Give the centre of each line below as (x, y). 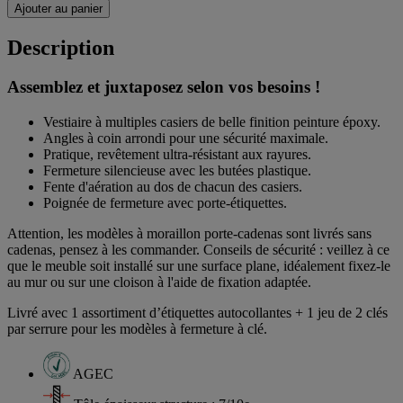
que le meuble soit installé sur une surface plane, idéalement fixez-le (199, 266)
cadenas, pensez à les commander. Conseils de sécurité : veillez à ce (198, 250)
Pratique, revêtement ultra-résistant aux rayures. (177, 155)
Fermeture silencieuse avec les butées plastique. (177, 171)
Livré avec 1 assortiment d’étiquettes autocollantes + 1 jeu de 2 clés (197, 313)
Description (61, 47)
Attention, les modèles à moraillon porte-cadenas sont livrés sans (189, 234)
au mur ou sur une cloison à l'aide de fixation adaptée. (159, 282)
